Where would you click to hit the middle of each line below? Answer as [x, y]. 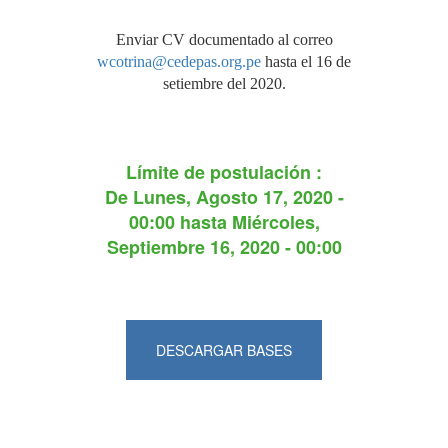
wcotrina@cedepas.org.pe [179, 61]
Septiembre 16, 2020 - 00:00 [224, 247]
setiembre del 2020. [224, 83]
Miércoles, [275, 222]
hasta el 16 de [306, 61]
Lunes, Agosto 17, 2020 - [238, 197]
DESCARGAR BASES [224, 350]
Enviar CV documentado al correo [224, 39]
